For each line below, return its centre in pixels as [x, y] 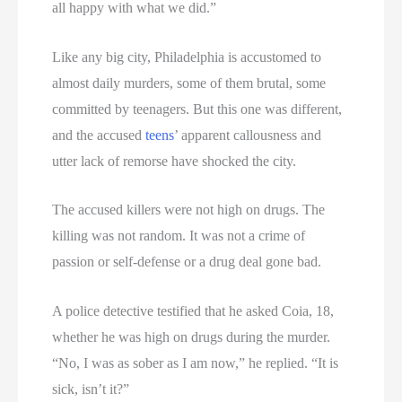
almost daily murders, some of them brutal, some [189, 83]
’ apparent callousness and [248, 135]
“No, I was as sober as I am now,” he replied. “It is [196, 363]
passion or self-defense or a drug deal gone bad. [187, 262]
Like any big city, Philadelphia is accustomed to [187, 57]
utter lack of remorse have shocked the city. [175, 161]
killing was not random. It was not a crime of [179, 236]
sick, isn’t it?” [91, 389]
